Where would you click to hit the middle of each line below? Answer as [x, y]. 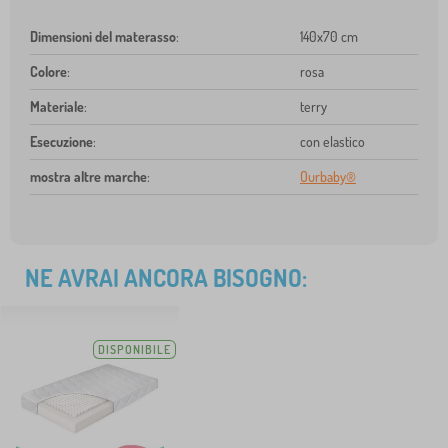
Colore [48, 72]
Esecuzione [61, 142]
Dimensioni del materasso [103, 37]
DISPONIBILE [134, 350]
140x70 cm [329, 37]
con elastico [332, 142]
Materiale [57, 107]
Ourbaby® [328, 177]
